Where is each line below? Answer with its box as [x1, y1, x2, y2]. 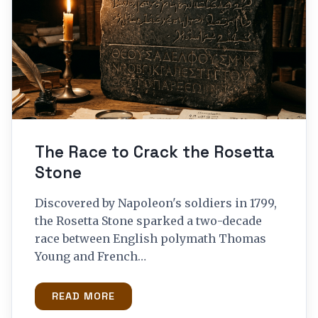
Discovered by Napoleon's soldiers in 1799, [35, 195, 277, 210]
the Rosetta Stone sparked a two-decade [35, 213, 262, 228]
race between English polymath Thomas [35, 231, 266, 246]
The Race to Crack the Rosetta [35, 141, 275, 163]
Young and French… [35, 248, 146, 263]
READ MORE [52, 289, 115, 302]
